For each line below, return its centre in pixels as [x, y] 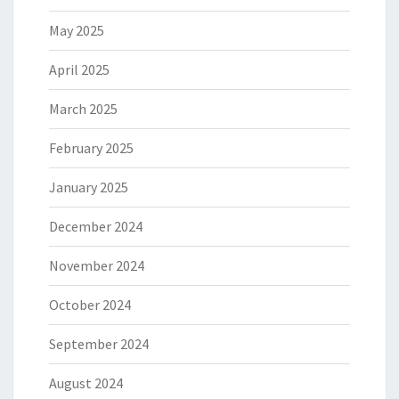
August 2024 [86, 383]
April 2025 [79, 70]
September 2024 [99, 344]
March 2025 [83, 109]
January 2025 [89, 187]
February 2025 [91, 148]
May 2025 [77, 31]
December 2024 [96, 227]
